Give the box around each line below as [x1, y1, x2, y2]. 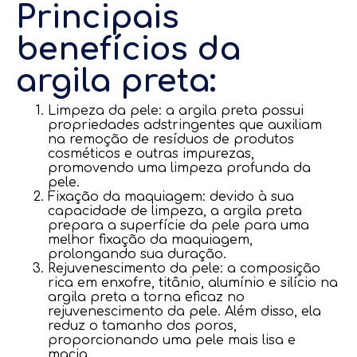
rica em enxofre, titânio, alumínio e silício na [48, 276, 338, 290]
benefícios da [16, 32, 241, 67]
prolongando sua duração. [48, 247, 226, 261]
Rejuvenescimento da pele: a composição [48, 261, 320, 276]
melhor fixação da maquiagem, [48, 233, 253, 247]
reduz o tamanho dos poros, [48, 319, 237, 333]
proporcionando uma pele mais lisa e [48, 333, 296, 347]
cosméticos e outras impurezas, [48, 147, 254, 161]
